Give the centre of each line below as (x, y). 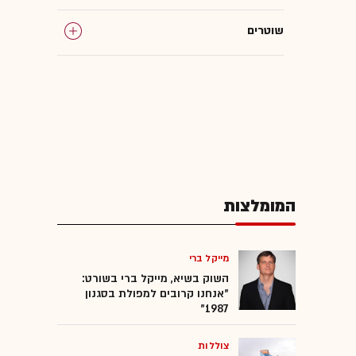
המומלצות (259, 206)
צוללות (213, 345)
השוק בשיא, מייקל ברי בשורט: (155, 278)
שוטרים (265, 30)
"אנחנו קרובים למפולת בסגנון (157, 293)
